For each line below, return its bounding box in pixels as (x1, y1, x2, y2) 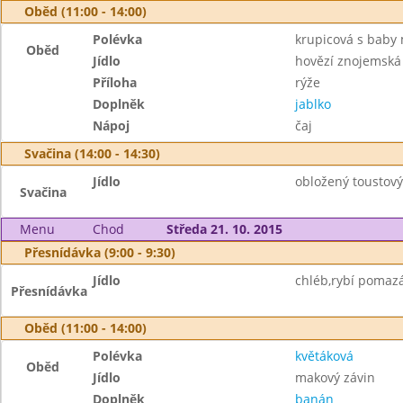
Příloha (93, 74, 138, 91)
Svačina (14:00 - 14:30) (24, 145, 160, 162)
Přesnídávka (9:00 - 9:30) (24, 244, 175, 261)
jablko (294, 95, 331, 112)
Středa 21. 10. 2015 (166, 220, 282, 237)
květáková (294, 347, 354, 364)
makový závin (294, 369, 375, 386)
